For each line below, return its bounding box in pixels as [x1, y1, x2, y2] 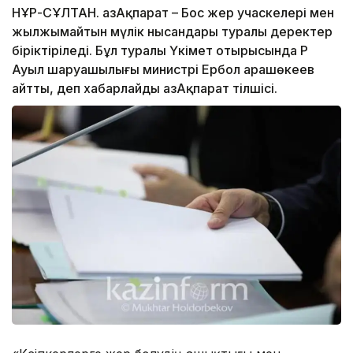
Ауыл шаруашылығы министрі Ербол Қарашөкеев [12, 61, 314, 78]
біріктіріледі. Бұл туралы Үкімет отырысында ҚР [12, 43, 308, 59]
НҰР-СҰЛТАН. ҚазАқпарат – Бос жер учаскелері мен [12, 5, 334, 21]
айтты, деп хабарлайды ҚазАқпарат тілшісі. [12, 80, 277, 97]
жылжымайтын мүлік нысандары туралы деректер [12, 24, 333, 40]
